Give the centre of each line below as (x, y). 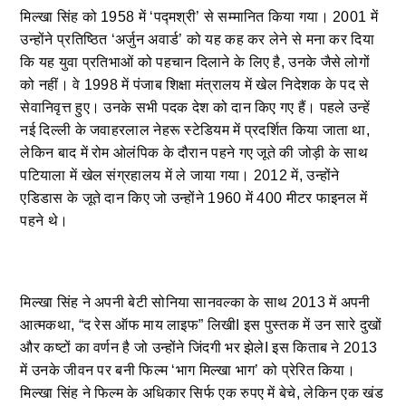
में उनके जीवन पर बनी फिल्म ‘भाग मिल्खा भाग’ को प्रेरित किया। (188, 371)
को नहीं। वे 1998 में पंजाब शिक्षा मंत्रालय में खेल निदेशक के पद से (195, 85)
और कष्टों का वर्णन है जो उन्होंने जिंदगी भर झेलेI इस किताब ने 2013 (199, 348)
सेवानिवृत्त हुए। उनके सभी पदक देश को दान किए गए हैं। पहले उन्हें (195, 108)
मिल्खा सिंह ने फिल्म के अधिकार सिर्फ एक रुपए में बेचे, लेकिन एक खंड (202, 393)
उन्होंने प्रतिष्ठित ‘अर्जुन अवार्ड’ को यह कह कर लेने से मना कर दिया (197, 40)
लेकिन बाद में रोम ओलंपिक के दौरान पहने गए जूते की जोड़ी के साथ (194, 153)
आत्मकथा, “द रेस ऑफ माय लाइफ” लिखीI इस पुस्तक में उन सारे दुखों (201, 325)
